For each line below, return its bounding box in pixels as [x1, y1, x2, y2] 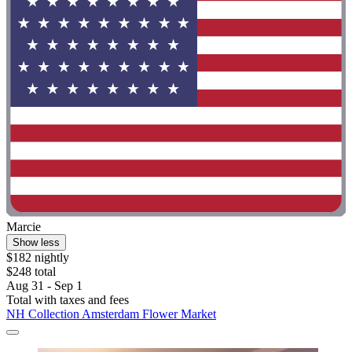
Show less [13, 236, 60, 249]
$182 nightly [6, 251, 69, 265]
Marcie [6, 220, 41, 234]
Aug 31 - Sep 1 [6, 279, 82, 293]
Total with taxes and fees [6, 293, 129, 307]
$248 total [6, 265, 56, 279]
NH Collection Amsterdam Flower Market [6, 307, 216, 321]
